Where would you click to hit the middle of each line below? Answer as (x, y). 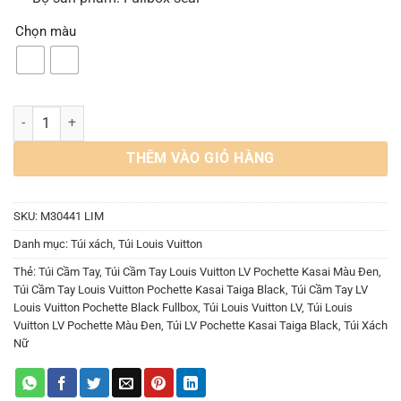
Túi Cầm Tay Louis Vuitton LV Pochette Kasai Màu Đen (242, 271)
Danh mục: (42, 243)
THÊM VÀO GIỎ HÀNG (200, 158)
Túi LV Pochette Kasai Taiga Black (252, 325)
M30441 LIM (72, 216)
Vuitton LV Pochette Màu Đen (87, 325)
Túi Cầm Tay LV (329, 289)
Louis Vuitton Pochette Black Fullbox (106, 307)
